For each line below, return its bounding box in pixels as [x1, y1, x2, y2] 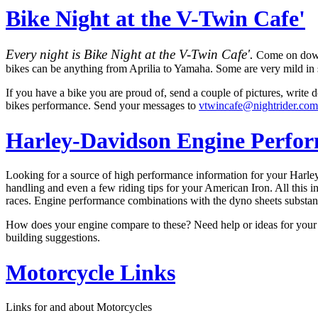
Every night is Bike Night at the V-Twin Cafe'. [6, 47, 253, 62]
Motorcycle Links [6, 259, 175, 285]
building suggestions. [6, 231, 100, 244]
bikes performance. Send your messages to [6, 99, 199, 112]
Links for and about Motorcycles [6, 301, 152, 314]
